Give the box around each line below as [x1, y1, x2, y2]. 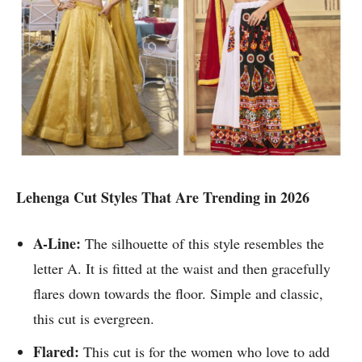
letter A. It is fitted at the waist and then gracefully [33, 259, 330, 279]
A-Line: [33, 233, 85, 255]
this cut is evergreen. [33, 309, 164, 329]
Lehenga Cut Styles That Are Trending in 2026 [16, 187, 314, 208]
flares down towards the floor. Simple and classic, [33, 284, 323, 304]
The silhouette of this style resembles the [85, 234, 324, 254]
